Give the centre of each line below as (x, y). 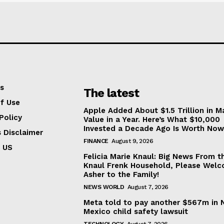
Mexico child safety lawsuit (136, 212)
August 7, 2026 (148, 187)
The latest (111, 93)
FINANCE (96, 141)
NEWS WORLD (104, 187)
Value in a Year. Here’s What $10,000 (152, 120)
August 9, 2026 (132, 141)
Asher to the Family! (121, 175)
